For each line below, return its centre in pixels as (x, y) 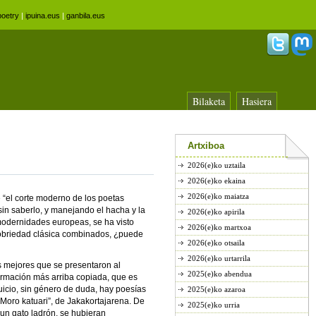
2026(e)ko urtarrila (219, 258)
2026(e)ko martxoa (219, 227)
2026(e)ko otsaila (216, 243)
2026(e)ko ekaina (217, 181)
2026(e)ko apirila (216, 212)
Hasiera (257, 101)
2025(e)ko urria (214, 305)
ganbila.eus (85, 16)
